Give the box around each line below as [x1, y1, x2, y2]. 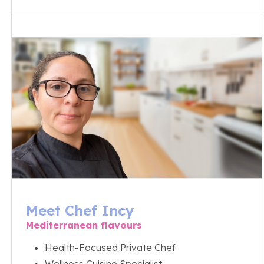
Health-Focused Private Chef [45, 241, 176, 253]
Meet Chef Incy [26, 201, 134, 219]
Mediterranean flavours [26, 219, 142, 231]
